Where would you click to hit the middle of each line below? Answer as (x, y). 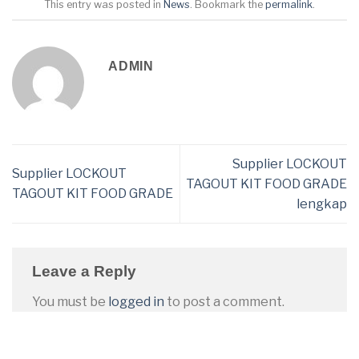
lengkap (322, 204)
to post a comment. (224, 301)
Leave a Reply (86, 272)
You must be (70, 301)
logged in (136, 301)
